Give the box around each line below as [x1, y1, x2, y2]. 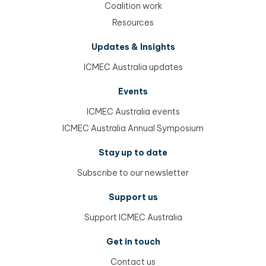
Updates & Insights [91, 41, 175, 52]
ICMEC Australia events [86, 106, 180, 117]
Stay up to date [99, 147, 167, 158]
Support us [108, 191, 158, 202]
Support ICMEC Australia [84, 211, 182, 223]
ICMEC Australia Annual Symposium [62, 122, 204, 134]
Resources [112, 17, 154, 28]
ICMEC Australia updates [83, 61, 183, 72]
